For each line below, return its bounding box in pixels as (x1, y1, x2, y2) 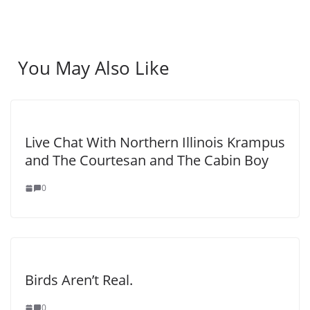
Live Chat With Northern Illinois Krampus (25, 133, 285, 152)
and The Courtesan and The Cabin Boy (25, 151, 268, 170)
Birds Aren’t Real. (25, 271, 133, 290)
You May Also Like (18, 55, 170, 81)
